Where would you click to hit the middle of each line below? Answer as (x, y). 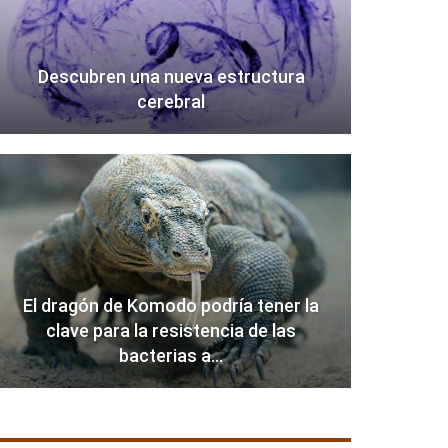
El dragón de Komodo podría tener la (171, 306)
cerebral (171, 102)
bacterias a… (171, 356)
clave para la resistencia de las (171, 331)
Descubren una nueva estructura (171, 77)
